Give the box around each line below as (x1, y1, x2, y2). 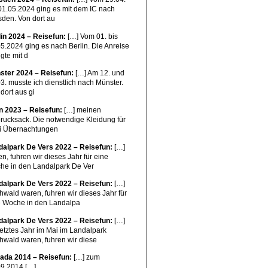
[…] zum (72, 253, 100, 262)
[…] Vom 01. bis (66, 32, 118, 41)
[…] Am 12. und (74, 69, 125, 78)
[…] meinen (62, 106, 102, 114)
